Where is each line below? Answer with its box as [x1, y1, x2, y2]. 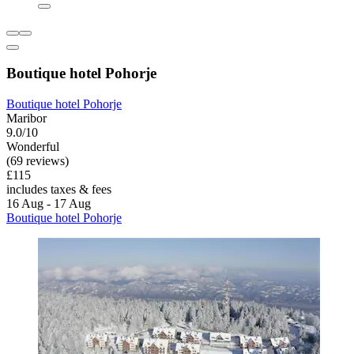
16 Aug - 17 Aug [6, 197, 91, 211]
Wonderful [6, 140, 59, 154]
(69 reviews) [6, 154, 69, 168]
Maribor [6, 111, 47, 126]
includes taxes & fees [6, 183, 111, 197]
